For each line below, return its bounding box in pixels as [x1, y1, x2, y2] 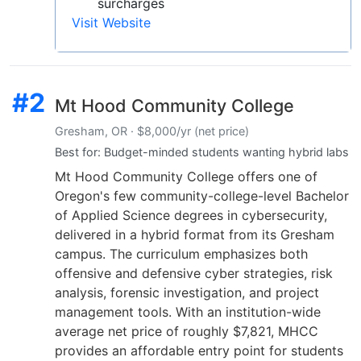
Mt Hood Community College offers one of [55, 168, 317, 185]
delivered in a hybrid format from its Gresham [55, 226, 334, 243]
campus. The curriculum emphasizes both [55, 246, 308, 263]
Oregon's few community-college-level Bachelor [55, 188, 349, 205]
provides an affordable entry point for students [55, 342, 343, 359]
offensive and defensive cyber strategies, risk [55, 265, 333, 282]
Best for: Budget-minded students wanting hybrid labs [55, 145, 349, 160]
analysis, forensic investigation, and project [55, 284, 319, 301]
